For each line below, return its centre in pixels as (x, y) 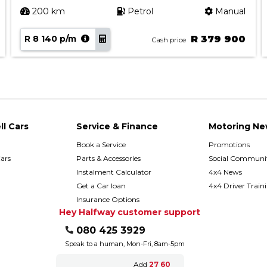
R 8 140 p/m (50, 38)
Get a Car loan (101, 185)
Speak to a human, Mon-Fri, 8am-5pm (125, 243)
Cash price (169, 40)
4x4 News (225, 172)
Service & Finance (117, 126)
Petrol (139, 11)
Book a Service (101, 144)
